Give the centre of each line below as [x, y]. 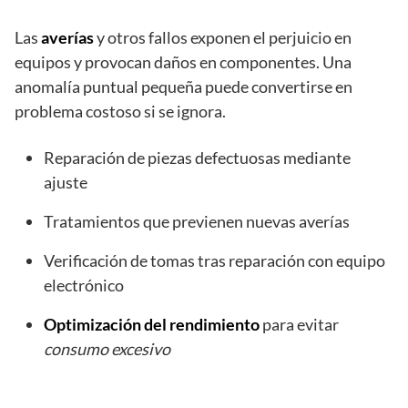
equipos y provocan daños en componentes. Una [183, 62]
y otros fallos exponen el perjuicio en [223, 38]
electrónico [84, 286]
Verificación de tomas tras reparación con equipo [214, 261]
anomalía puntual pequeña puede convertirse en [184, 87]
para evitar [299, 325]
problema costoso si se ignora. [120, 112]
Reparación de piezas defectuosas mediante [197, 158]
